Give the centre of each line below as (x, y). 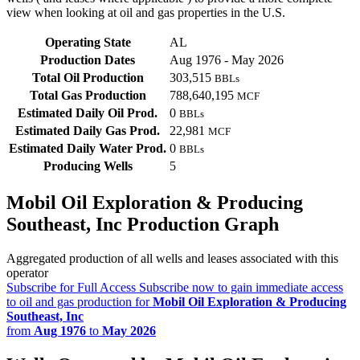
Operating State (88, 43)
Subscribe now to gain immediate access (239, 288)
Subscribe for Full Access (71, 288)
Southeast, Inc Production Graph (143, 225)
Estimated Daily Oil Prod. (88, 113)
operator (27, 273)
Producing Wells (88, 166)
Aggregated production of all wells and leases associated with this (172, 259)
